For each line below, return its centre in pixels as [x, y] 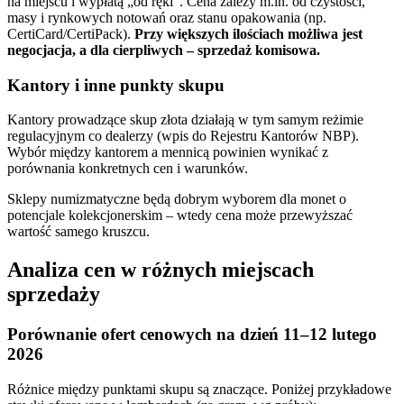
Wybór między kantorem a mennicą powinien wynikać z [168, 152]
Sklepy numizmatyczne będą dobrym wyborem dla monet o [177, 199]
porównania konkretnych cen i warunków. [128, 169]
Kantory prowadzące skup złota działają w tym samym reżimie [185, 120]
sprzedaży [54, 294]
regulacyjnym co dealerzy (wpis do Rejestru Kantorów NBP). [183, 136]
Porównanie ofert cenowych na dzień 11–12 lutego [192, 335]
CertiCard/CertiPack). [71, 34]
